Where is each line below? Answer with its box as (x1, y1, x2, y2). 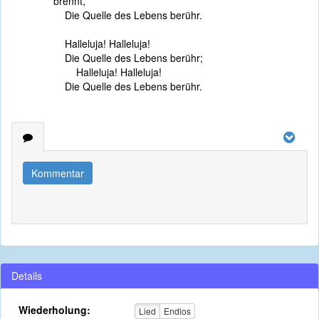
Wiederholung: (19, 303, 90, 317)
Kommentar (31, 166, 84, 180)
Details (11, 268, 42, 283)
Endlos (163, 305, 191, 318)
